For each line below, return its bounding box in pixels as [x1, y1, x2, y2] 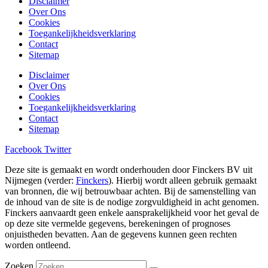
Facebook [5, 144, 42, 154]
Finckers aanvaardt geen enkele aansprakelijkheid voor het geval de [5, 207, 259, 218]
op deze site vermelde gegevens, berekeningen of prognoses [5, 218, 230, 229]
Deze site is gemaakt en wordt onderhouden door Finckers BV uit [5, 164, 252, 175]
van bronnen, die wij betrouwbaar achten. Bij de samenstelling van [5, 185, 256, 196]
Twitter [44, 144, 71, 154]
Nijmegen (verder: [5, 175, 76, 185]
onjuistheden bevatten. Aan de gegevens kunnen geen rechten [5, 229, 237, 239]
